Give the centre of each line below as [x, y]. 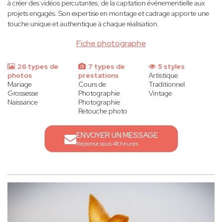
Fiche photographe [111, 44]
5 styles [171, 67]
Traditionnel [167, 84]
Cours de [92, 84]
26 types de [37, 67]
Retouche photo [103, 111]
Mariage [20, 84]
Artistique [164, 76]
